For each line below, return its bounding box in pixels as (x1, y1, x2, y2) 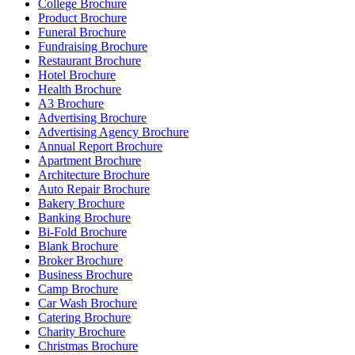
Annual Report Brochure (38, 139, 162, 154)
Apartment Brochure (38, 154, 141, 168)
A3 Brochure (38, 97, 104, 111)
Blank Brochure (38, 239, 118, 254)
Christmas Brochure (38, 339, 138, 353)
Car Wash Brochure (38, 296, 137, 311)
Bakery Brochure (38, 197, 124, 211)
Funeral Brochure (38, 25, 126, 40)
